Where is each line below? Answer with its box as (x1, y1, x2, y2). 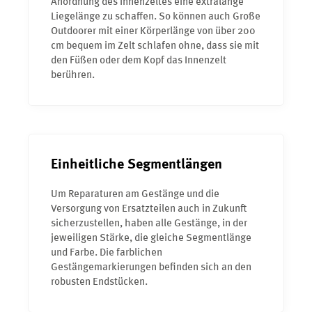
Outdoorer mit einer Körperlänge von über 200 (51, 26, 256, 37)
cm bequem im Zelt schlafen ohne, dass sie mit (51, 40, 259, 52)
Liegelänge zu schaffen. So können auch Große (51, 11, 260, 22)
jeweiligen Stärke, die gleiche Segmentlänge (51, 233, 251, 244)
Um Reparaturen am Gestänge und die (51, 189, 219, 200)
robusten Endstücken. (51, 276, 148, 288)
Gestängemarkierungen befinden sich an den (51, 262, 251, 273)
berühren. (51, 70, 95, 81)
